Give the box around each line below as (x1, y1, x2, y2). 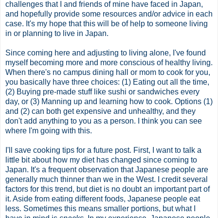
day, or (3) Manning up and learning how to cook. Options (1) (5, 97, 213, 106)
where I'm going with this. (5, 126, 92, 135)
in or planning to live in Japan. (5, 29, 109, 37)
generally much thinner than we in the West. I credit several (5, 175, 208, 183)
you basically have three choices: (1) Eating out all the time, (5, 77, 209, 86)
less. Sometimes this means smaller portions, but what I (5, 204, 196, 213)
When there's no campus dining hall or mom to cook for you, (5, 68, 210, 76)
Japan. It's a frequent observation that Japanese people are (5, 165, 208, 174)
